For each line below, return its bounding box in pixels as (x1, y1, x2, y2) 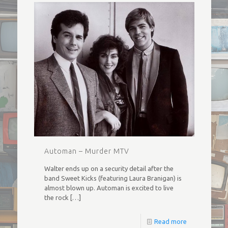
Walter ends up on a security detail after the (44, 164, 174, 172)
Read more (154, 217, 187, 225)
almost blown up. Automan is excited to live (44, 184, 174, 191)
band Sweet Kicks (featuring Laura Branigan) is (44, 174, 182, 182)
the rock (44, 193, 69, 201)
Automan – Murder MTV (44, 147, 129, 155)
